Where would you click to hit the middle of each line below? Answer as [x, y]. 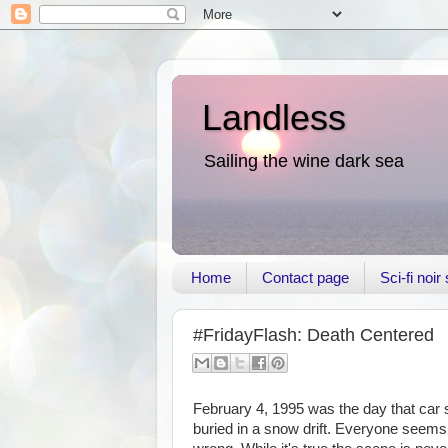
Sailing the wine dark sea [304, 161]
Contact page [305, 278]
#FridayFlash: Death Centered [313, 334]
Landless [274, 117]
